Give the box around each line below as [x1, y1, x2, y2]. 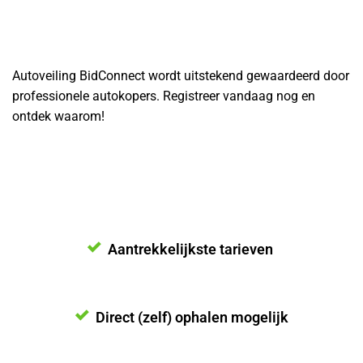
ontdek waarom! [12, 109, 105, 125]
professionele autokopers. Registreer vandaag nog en [12, 88, 315, 105]
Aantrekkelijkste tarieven [107, 240, 276, 258]
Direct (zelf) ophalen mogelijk [95, 308, 288, 326]
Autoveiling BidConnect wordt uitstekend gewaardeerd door [12, 68, 349, 84]
